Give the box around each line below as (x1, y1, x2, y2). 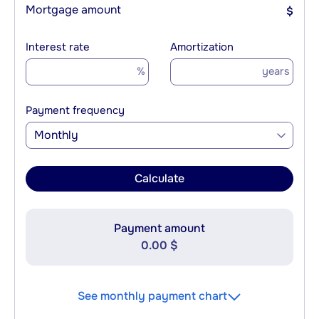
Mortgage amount (26, 2, 121, 18)
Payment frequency (26, 103, 125, 118)
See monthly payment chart (78, 288, 227, 304)
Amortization (170, 40, 234, 55)
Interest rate (26, 40, 90, 55)
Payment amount (114, 221, 205, 236)
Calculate (135, 171, 184, 187)
